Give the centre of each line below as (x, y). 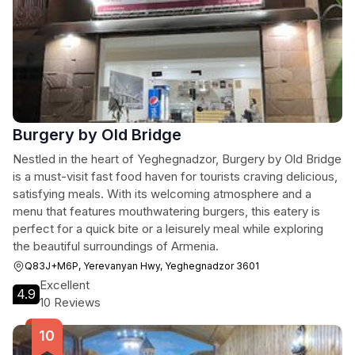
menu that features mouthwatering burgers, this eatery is (166, 211)
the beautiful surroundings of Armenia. (116, 246)
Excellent (65, 285)
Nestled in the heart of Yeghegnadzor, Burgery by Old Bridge (177, 159)
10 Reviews (70, 302)
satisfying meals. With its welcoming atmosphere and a (162, 194)
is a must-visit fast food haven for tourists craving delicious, (175, 176)
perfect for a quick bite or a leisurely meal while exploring (168, 229)
